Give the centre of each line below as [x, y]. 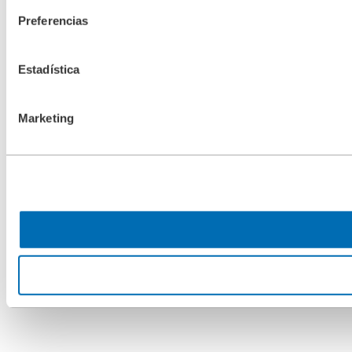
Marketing [46, 118]
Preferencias [53, 20]
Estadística [49, 69]
